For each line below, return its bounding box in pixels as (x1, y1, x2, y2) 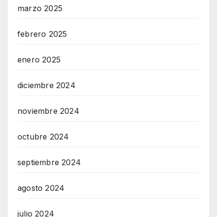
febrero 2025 (17, 29, 67, 39)
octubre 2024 (17, 132, 69, 142)
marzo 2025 (17, 3, 62, 14)
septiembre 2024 (17, 157, 81, 168)
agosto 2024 (17, 183, 65, 193)
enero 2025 (17, 55, 61, 65)
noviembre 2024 (17, 106, 79, 116)
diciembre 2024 (17, 80, 76, 91)
